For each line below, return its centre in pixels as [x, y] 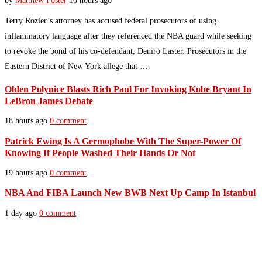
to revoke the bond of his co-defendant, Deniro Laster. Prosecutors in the [125, 51]
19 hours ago [26, 173]
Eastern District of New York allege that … [76, 66]
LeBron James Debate [49, 101]
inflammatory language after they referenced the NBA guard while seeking [128, 36]
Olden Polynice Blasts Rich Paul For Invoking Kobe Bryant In [128, 89]
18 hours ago [26, 121]
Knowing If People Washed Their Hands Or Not [100, 153]
